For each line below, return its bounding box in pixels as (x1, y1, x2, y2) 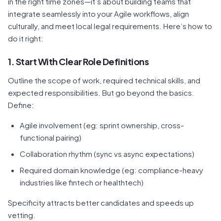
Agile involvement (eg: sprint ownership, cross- (20, 120, 184, 130)
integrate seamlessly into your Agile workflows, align (8, 9, 189, 18)
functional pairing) (20, 133, 81, 142)
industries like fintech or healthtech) (20, 178, 144, 187)
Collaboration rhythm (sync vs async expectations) (20, 149, 194, 158)
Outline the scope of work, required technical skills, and (8, 75, 200, 85)
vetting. (8, 210, 36, 220)
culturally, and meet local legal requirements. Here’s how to (8, 21, 212, 31)
